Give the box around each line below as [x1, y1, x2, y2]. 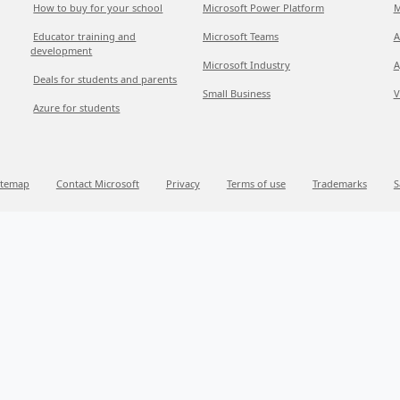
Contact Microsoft [55, 177, 139, 190]
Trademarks [312, 177, 367, 190]
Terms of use [226, 177, 286, 190]
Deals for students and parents [33, 72, 178, 86]
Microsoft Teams [202, 29, 279, 43]
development [30, 44, 93, 57]
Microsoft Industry [202, 58, 290, 71]
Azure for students [33, 101, 121, 114]
